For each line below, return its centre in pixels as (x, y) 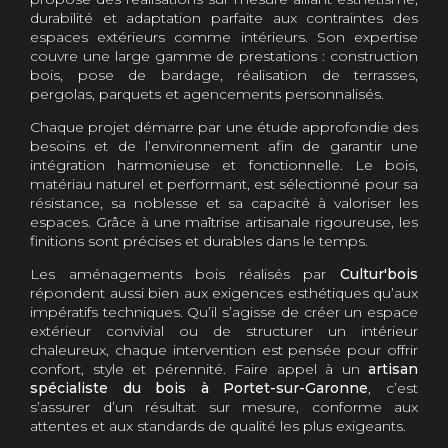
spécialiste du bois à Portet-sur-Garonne (199, 388)
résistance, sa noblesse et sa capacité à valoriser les (224, 203)
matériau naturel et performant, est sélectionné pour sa (224, 184)
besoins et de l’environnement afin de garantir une (224, 146)
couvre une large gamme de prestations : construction (224, 56)
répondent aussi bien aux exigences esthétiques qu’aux (224, 293)
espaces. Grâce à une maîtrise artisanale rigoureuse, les (224, 222)
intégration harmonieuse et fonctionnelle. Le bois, (224, 165)
